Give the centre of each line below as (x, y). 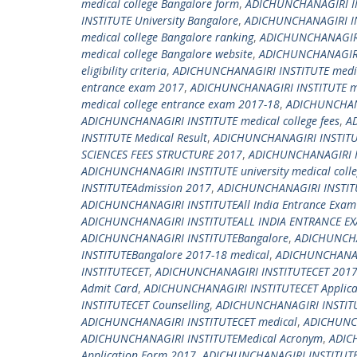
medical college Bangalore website (167, 54)
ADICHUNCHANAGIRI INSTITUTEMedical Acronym (202, 338)
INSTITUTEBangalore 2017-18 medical (175, 255)
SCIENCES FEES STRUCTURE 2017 (162, 154)
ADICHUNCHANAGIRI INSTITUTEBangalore (185, 238)
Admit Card (110, 288)
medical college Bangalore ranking (167, 37)
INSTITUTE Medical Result (144, 137)
